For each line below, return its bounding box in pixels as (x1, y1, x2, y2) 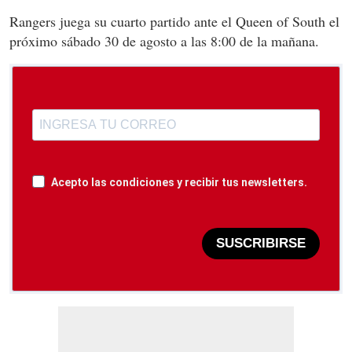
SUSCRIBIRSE (216, 236, 306, 251)
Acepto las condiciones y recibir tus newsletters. (51, 175, 307, 189)
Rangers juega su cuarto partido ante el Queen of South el (9, 11, 339, 31)
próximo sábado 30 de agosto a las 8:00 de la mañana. (9, 31, 319, 50)
